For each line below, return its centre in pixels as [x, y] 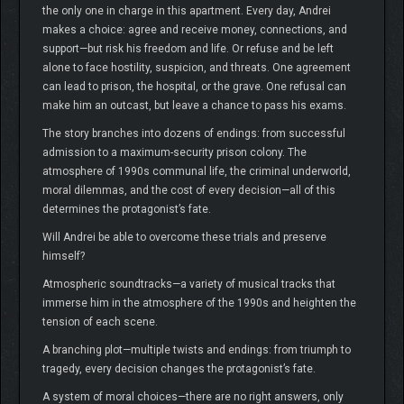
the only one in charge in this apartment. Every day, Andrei [187, 11]
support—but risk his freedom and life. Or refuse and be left [188, 49]
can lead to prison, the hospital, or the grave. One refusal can [194, 87]
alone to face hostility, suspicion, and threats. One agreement [197, 68]
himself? [64, 257]
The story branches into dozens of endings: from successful [194, 134]
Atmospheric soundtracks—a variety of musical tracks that [189, 285]
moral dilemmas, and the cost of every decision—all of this [189, 191]
